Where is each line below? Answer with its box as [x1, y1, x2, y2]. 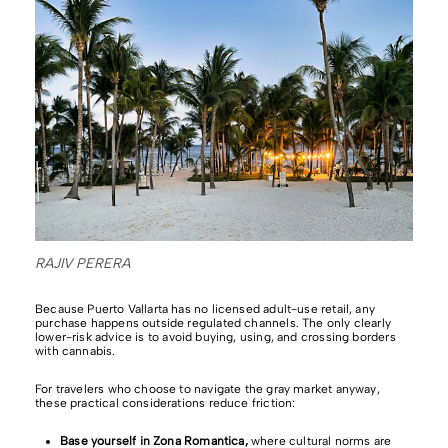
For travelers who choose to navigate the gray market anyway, [35, 381, 380, 396]
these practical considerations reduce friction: [35, 395, 296, 410]
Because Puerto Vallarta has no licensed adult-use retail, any [35, 301, 375, 316]
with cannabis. [35, 343, 116, 358]
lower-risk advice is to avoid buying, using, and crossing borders [35, 329, 396, 344]
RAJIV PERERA [35, 254, 130, 272]
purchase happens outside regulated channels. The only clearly [35, 315, 391, 330]
